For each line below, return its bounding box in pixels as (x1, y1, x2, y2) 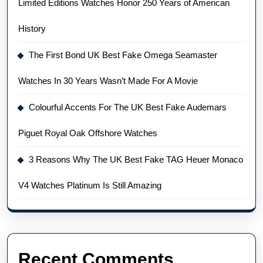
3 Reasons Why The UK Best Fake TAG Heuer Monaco (29, 154, 243, 164)
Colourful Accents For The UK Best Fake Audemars (29, 102, 227, 112)
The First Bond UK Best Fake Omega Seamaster (29, 49, 217, 60)
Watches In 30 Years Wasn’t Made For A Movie (18, 75, 198, 86)
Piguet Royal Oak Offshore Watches (18, 127, 157, 138)
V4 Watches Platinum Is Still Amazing (18, 180, 161, 190)
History (18, 23, 46, 33)
